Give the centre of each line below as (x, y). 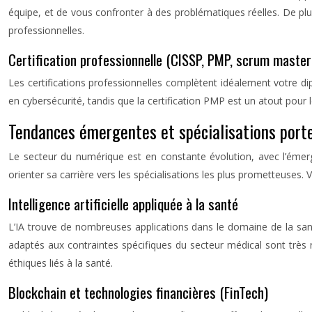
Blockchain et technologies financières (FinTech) (138, 292)
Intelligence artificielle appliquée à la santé (123, 204)
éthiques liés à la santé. (61, 263)
